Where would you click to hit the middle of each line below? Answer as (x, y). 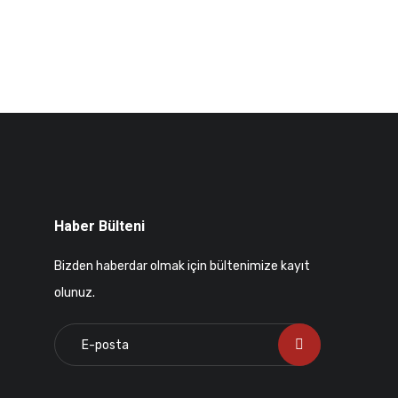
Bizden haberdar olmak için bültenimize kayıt (182, 266)
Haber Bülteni (99, 227)
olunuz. (75, 293)
